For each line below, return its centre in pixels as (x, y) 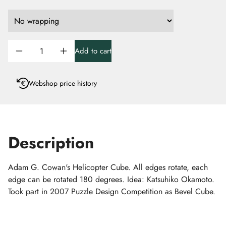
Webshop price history (63, 83)
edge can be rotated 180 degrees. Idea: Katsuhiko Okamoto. (111, 179)
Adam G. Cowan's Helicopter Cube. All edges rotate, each (108, 167)
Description (51, 143)
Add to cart (93, 51)
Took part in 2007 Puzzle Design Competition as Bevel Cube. (112, 191)
